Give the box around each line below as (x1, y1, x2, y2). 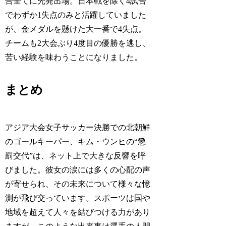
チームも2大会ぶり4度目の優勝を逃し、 (5, 39, 151, 48)
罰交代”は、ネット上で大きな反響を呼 (5, 151, 146, 160)
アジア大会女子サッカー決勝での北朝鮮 (5, 123, 151, 132)
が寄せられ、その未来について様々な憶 (5, 179, 151, 188)
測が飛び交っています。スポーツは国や (5, 193, 151, 202)
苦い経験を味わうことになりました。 (5, 53, 143, 62)
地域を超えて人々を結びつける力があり (5, 207, 151, 216)
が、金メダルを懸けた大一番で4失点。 (5, 25, 147, 34)
